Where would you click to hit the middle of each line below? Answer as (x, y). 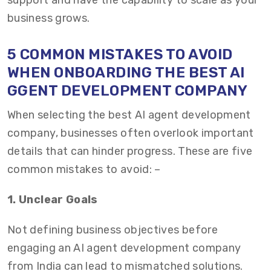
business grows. (49, 18)
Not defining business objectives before (113, 230)
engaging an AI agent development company (124, 248)
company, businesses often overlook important (131, 133)
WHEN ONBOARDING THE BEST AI (126, 73)
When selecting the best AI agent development (129, 115)
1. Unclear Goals (53, 200)
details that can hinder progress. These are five (130, 151)
